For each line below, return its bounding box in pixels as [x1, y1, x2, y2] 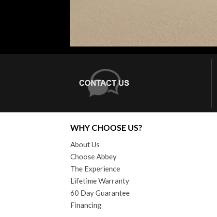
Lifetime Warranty [70, 176, 129, 186]
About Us [70, 140, 100, 149]
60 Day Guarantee [70, 188, 130, 198]
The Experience [70, 164, 120, 173]
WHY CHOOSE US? [70, 123, 142, 133]
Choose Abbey [70, 152, 117, 161]
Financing [70, 201, 102, 210]
